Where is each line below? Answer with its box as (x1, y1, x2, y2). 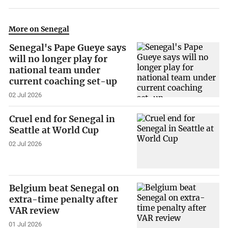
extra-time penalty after (9, 193, 118, 205)
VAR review (9, 205, 60, 216)
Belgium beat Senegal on (9, 182, 120, 194)
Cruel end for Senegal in (9, 113, 116, 125)
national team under (9, 65, 101, 76)
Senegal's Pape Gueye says (9, 42, 127, 54)
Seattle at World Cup (9, 125, 99, 136)
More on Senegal (9, 24, 70, 34)
